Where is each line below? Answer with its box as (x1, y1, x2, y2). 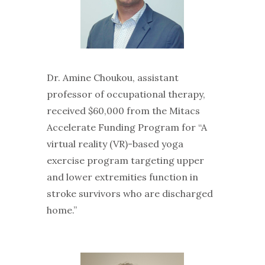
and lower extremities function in (46, 170, 198, 183)
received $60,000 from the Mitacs (46, 104, 200, 117)
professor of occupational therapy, (46, 88, 205, 100)
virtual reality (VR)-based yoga (46, 137, 183, 150)
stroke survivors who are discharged (46, 187, 213, 199)
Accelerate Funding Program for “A (46, 121, 207, 133)
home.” (46, 203, 77, 216)
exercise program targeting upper (46, 154, 204, 166)
